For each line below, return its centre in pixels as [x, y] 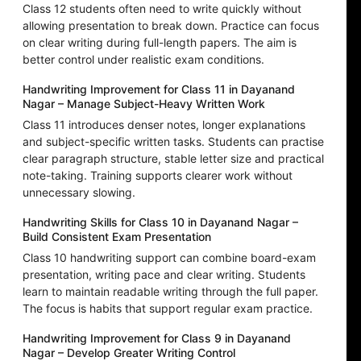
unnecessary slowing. [79, 193]
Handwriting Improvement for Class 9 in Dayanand [157, 338]
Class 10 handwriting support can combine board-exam [169, 258]
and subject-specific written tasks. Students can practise [173, 142]
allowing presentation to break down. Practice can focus [171, 26]
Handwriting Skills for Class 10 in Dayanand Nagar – [160, 222]
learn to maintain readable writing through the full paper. [170, 292]
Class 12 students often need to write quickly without [162, 9]
